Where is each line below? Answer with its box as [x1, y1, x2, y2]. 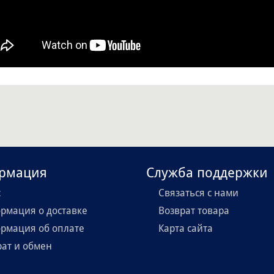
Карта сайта [158, 223, 213, 235]
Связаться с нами [158, 187, 239, 199]
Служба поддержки [146, 165, 268, 181]
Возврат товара [158, 205, 229, 217]
